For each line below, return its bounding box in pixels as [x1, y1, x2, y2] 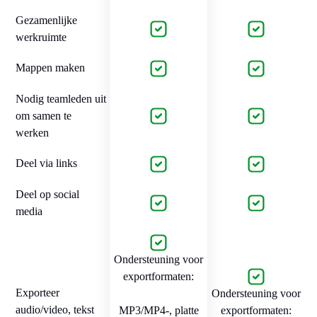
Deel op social [16, 188, 79, 200]
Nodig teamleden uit [16, 92, 106, 105]
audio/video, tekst [16, 303, 94, 316]
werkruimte [16, 30, 67, 43]
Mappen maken [16, 61, 85, 74]
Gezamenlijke [16, 13, 77, 26]
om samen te [16, 109, 71, 122]
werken [16, 126, 49, 139]
